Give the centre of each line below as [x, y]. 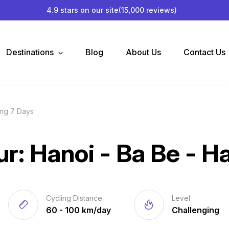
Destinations [31, 52]
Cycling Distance [74, 198]
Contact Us [204, 52]
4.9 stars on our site [82, 10]
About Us [143, 52]
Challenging [195, 210]
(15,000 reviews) [147, 10]
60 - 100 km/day [79, 210]
